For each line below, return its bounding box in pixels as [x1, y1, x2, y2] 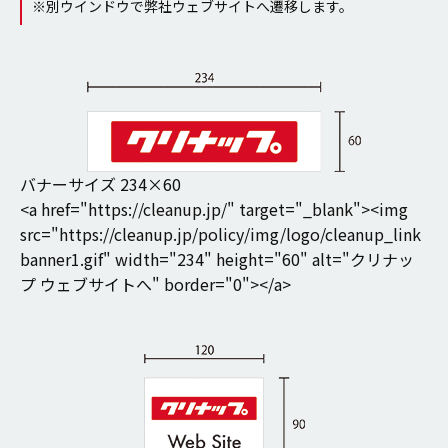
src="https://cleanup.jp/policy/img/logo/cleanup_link [20, 222, 421, 247]
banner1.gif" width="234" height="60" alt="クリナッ [20, 247, 414, 272]
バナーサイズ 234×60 [20, 172, 181, 197]
